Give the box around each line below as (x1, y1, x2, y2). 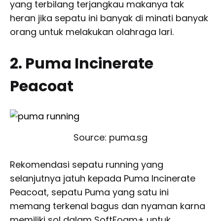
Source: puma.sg (74, 131, 147, 144)
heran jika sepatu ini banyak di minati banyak (10, 11, 208, 24)
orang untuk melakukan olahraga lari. (10, 25, 174, 38)
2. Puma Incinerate (10, 53, 153, 74)
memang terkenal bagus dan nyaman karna (10, 199, 205, 212)
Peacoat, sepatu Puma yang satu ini (10, 185, 169, 198)
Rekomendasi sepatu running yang (10, 158, 163, 171)
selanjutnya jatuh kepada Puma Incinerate (10, 172, 195, 184)
